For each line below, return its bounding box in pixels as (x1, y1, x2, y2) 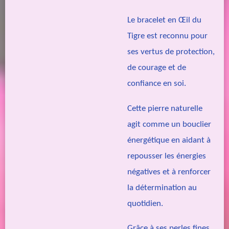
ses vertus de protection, (127, 48, 215, 57)
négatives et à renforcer (127, 167, 211, 176)
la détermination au (127, 183, 197, 192)
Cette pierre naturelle (127, 104, 202, 113)
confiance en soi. (127, 79, 186, 88)
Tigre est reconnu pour (127, 32, 208, 41)
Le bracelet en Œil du (127, 16, 201, 25)
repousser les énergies (127, 151, 206, 161)
